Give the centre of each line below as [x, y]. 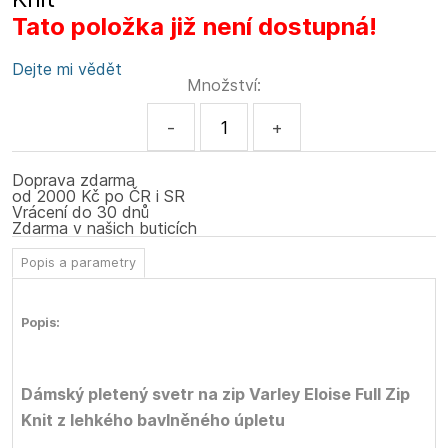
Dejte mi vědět [67, 69]
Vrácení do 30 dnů [80, 212]
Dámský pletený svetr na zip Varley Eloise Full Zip [215, 394]
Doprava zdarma [73, 180]
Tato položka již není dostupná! [194, 27]
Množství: [224, 85]
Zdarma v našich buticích [104, 228]
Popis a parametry [78, 263]
